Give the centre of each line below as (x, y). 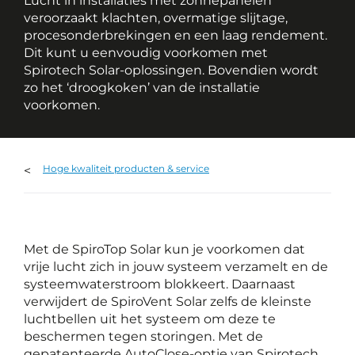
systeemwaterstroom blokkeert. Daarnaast (160, 284)
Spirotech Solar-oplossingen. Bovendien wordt (171, 70)
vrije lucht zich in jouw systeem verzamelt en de (176, 267)
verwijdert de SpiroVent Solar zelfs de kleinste (168, 302)
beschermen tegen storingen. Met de (143, 336)
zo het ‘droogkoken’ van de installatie (142, 88)
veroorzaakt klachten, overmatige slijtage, (156, 18)
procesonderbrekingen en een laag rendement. (176, 35)
